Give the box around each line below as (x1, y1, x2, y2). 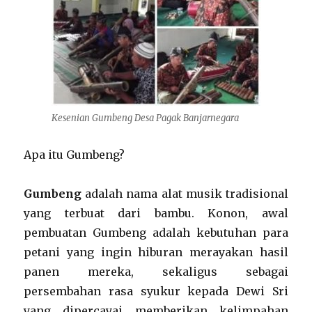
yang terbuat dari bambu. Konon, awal (24, 206, 288, 220)
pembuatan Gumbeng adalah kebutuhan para (24, 226, 288, 240)
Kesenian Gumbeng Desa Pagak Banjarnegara (52, 112, 239, 124)
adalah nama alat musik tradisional (81, 187, 288, 201)
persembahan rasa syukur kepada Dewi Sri (24, 284, 288, 298)
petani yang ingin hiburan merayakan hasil (24, 245, 288, 259)
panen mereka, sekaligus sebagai (24, 265, 288, 279)
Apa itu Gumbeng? (24, 148, 125, 162)
